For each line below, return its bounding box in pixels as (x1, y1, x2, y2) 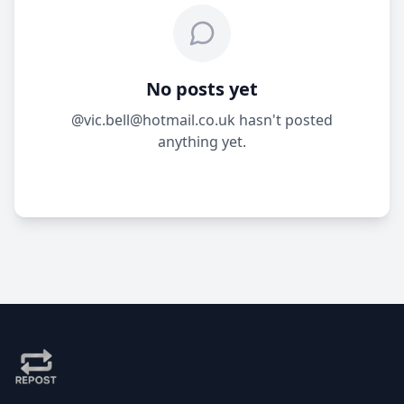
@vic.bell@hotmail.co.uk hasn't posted (71, 110, 333, 130)
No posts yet (146, 77, 258, 101)
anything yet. (158, 132, 246, 151)
